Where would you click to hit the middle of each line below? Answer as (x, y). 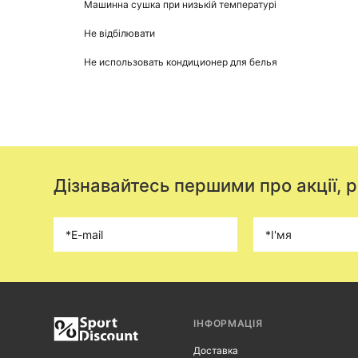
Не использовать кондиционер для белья (181, 62)
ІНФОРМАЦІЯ (228, 324)
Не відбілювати (120, 34)
